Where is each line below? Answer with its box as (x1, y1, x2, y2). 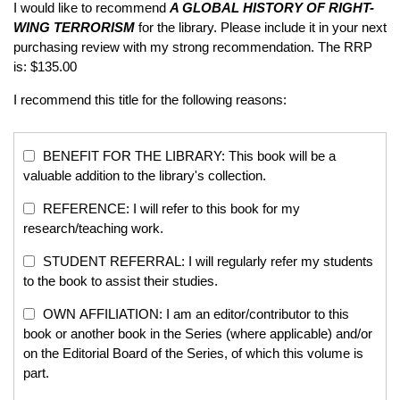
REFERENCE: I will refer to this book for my (39, 201, 300, 216)
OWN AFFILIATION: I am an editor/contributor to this (39, 306, 349, 321)
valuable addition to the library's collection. (23, 168, 266, 183)
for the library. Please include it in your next (138, 20, 387, 35)
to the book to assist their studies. (23, 273, 218, 288)
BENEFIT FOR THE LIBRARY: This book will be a (39, 148, 336, 163)
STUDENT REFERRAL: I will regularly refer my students (39, 254, 373, 269)
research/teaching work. (23, 221, 163, 236)
